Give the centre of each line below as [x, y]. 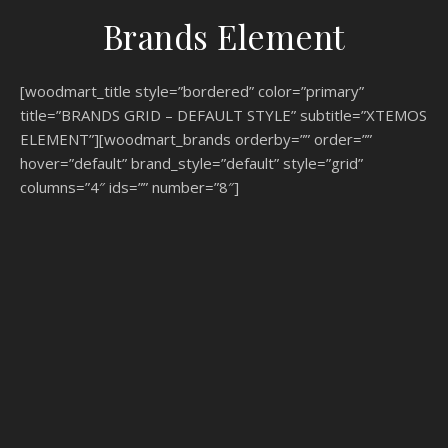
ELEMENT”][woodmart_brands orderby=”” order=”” [196, 139]
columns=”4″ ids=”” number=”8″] [129, 187]
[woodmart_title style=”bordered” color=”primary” [192, 91]
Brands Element [224, 36]
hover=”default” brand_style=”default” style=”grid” [191, 163]
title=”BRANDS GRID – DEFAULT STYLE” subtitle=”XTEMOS [223, 115]
